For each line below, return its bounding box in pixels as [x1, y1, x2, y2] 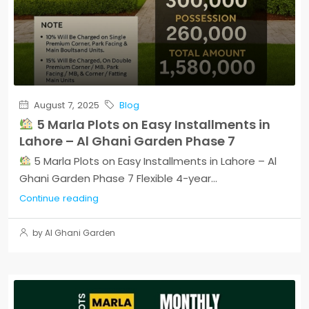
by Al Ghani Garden [30, 226, 115, 239]
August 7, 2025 [31, 98, 99, 112]
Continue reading [19, 191, 99, 205]
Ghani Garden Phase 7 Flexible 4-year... [19, 170, 217, 186]
